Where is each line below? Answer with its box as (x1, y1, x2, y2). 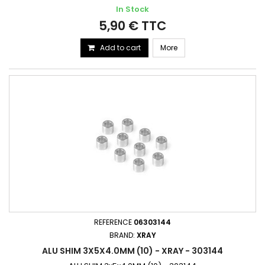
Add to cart (99, 43, 141, 53)
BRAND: (109, 230, 137, 240)
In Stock (116, 4, 149, 15)
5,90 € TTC (99, 17, 166, 34)
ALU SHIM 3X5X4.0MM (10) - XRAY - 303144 (42, 245, 223, 257)
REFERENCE (94, 217, 134, 227)
